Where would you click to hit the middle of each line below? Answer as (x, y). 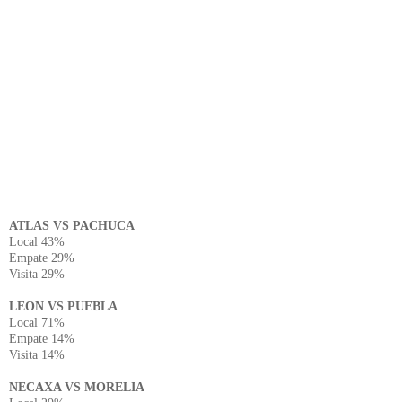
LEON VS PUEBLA (63, 306)
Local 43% (37, 241)
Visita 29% (37, 274)
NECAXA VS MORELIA (77, 387)
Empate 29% (42, 258)
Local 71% (37, 322)
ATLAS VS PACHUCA (72, 225)
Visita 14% (37, 354)
